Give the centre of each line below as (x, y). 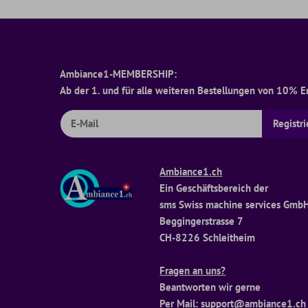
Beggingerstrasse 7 (202, 221)
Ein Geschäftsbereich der (214, 188)
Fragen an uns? (193, 271)
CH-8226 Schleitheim (208, 238)
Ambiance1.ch (191, 172)
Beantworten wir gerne (210, 287)
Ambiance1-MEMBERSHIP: (119, 74)
